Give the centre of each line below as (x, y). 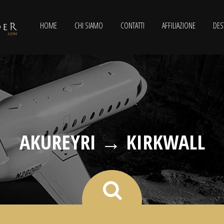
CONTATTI (132, 25)
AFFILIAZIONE (179, 25)
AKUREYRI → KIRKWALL (112, 142)
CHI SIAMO (89, 25)
